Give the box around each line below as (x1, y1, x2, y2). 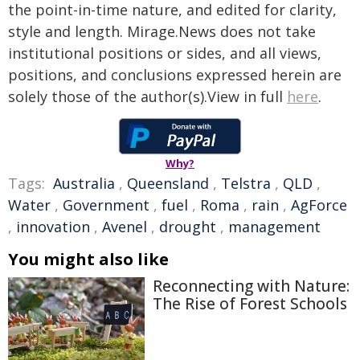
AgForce (291, 195, 347, 215)
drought (159, 217, 216, 236)
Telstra (221, 174, 271, 193)
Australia (53, 174, 115, 193)
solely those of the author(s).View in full (8, 87, 287, 106)
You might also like (8, 248, 169, 270)
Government (63, 195, 149, 215)
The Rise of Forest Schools (153, 293, 347, 314)
